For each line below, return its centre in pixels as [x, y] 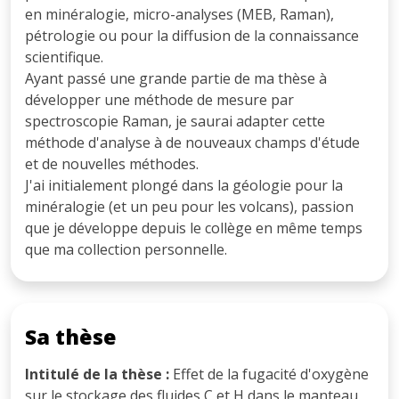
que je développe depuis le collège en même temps [194, 228]
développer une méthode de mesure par [159, 99]
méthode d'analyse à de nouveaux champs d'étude [192, 142]
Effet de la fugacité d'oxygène [269, 374]
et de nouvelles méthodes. [112, 163]
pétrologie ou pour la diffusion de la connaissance [192, 35]
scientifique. [64, 57]
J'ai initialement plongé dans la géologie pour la [184, 185]
